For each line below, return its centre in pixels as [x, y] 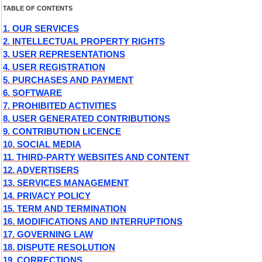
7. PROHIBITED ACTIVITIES [60, 106]
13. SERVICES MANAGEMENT [66, 183]
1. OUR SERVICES [41, 28]
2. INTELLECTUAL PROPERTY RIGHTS [84, 41]
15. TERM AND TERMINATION [65, 208]
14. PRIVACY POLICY [47, 196]
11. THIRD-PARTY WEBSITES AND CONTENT [96, 157]
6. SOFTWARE [32, 93]
